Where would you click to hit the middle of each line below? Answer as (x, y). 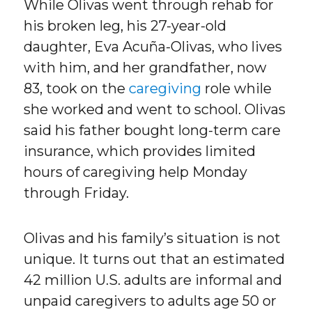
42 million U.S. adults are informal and (153, 280)
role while (237, 89)
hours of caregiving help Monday (136, 172)
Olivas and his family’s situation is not (153, 239)
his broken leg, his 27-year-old (125, 26)
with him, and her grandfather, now (146, 68)
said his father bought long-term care (153, 131)
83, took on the (77, 89)
